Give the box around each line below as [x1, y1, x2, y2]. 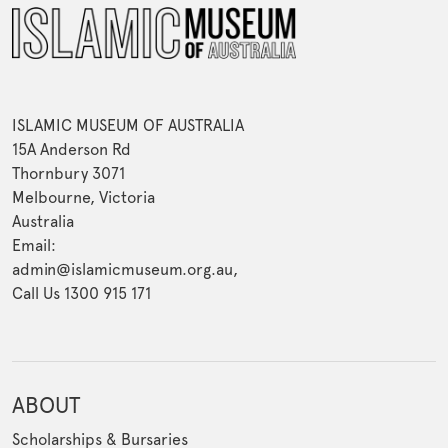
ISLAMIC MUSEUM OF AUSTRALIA [12, 116, 244, 136]
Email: [12, 236, 56, 256]
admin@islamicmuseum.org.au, [12, 260, 238, 280]
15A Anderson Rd [12, 140, 131, 160]
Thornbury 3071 [12, 164, 125, 184]
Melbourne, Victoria [12, 188, 155, 208]
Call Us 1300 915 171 [12, 284, 151, 304]
